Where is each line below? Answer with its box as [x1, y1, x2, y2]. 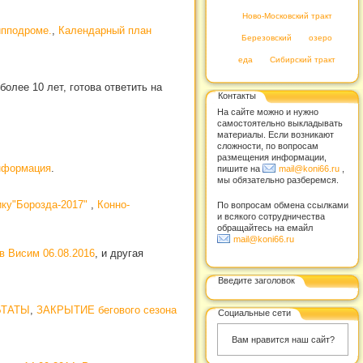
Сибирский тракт [270, 55, 336, 64]
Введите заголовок [218, 275, 295, 285]
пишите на [217, 164, 263, 173]
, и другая [95, 247, 143, 260]
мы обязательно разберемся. [217, 175, 339, 185]
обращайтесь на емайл [217, 222, 313, 233]
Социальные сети [218, 307, 291, 318]
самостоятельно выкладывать [217, 118, 343, 128]
